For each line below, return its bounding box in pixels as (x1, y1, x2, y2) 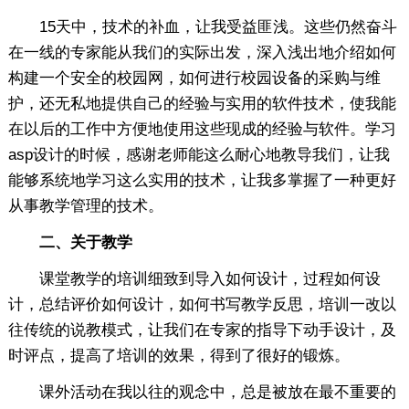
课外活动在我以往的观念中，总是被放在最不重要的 (7, 383, 396, 401)
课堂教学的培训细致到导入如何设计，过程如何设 (7, 269, 381, 288)
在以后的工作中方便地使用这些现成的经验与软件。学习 (7, 120, 396, 138)
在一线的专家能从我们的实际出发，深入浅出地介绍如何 (7, 43, 396, 61)
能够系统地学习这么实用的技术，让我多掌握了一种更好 (7, 171, 396, 189)
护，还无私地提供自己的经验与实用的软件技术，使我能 (7, 94, 396, 112)
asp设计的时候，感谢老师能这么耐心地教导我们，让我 (7, 145, 390, 163)
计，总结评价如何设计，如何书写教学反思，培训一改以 (7, 295, 396, 313)
